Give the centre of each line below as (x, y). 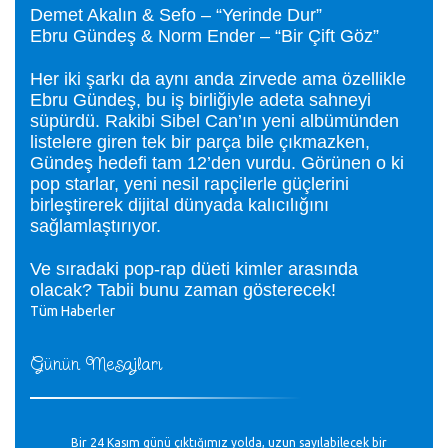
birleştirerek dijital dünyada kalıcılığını (179, 205)
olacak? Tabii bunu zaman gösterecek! (183, 290)
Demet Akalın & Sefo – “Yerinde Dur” (176, 15)
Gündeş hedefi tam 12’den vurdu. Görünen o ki (217, 163)
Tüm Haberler (72, 311)
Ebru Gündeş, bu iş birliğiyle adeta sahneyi (200, 100)
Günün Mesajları (96, 364)
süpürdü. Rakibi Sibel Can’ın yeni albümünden (214, 121)
